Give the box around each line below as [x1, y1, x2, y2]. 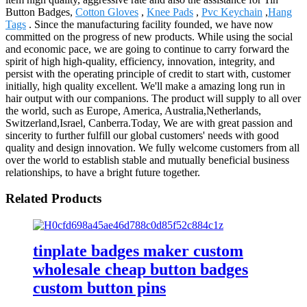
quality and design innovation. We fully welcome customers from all [5, 141, 299, 153]
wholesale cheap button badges [33, 260, 248, 278]
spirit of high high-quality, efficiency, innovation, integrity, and [5, 55, 275, 67]
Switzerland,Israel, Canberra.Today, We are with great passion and [5, 116, 293, 129]
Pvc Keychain [201, 5, 262, 18]
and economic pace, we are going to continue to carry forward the [5, 42, 289, 55]
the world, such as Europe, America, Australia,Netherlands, [5, 104, 261, 116]
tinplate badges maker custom [33, 241, 243, 260]
